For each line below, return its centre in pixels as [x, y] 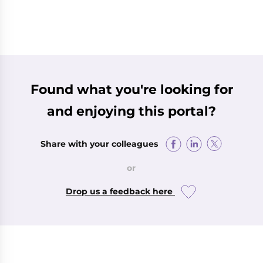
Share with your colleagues [100, 144]
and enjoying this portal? [131, 111]
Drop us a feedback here [120, 192]
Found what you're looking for [131, 89]
